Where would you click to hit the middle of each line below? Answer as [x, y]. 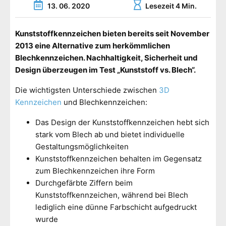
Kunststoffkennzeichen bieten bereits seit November [112, 34]
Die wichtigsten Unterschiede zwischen [87, 90]
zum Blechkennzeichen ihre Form [95, 171]
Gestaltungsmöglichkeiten [82, 147]
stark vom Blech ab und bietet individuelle [110, 135]
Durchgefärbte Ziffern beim [84, 183]
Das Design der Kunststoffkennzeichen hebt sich [122, 123]
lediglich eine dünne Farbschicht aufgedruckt [116, 207]
